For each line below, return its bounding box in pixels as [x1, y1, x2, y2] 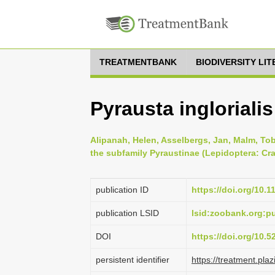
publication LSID [96, 208, 159, 218]
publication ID [96, 185, 149, 195]
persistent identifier [96, 255, 169, 265]
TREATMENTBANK [99, 57, 177, 67]
